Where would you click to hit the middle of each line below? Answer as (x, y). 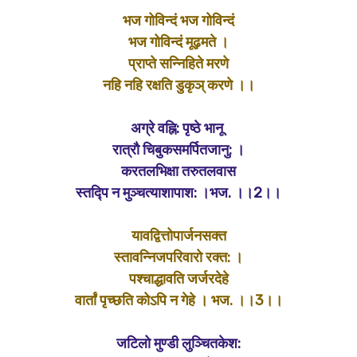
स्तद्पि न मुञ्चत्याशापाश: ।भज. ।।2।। (178, 193)
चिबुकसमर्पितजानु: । (194, 150)
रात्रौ (127, 150)
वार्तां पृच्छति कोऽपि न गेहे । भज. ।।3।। (178, 300)
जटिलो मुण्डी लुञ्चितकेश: (178, 343)
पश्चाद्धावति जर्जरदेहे (178, 279)
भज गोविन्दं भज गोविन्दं (178, 21)
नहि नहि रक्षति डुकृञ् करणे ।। (178, 85)
